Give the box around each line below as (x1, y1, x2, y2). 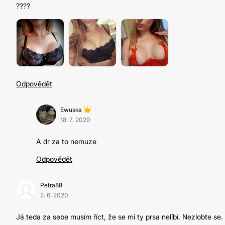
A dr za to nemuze (36, 137, 96, 146)
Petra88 (40, 181, 62, 189)
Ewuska (60, 106, 82, 114)
